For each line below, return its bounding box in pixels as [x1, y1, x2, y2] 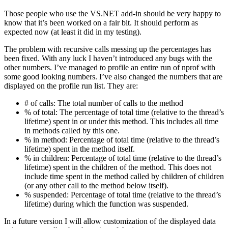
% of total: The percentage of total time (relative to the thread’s [24, 107, 224, 117]
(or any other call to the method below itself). [24, 181, 168, 190]
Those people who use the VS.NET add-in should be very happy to [4, 9, 221, 18]
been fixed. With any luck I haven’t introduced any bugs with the [4, 53, 212, 63]
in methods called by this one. [24, 126, 120, 135]
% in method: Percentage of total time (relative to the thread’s [24, 135, 219, 144]
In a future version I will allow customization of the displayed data [4, 216, 216, 225]
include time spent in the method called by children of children [24, 172, 224, 181]
